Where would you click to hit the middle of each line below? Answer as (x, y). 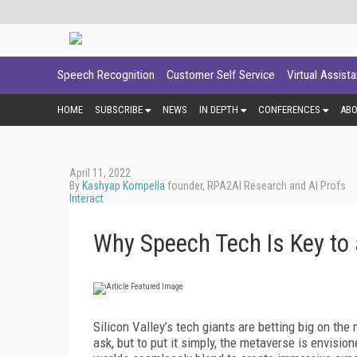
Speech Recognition (106, 75)
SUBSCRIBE (119, 109)
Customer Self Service (221, 75)
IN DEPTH (219, 109)
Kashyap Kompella (124, 185)
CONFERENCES (289, 109)
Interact (86, 198)
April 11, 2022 (100, 173)
